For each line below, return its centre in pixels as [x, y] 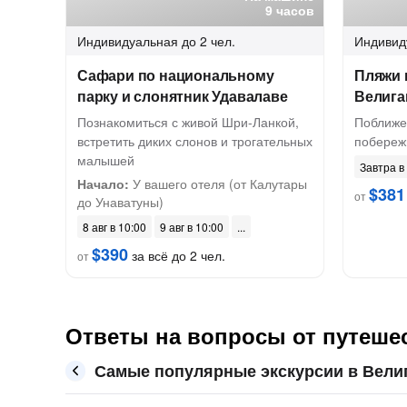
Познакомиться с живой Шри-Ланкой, [188, 122]
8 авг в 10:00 [114, 227]
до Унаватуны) [120, 202]
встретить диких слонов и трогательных [195, 141]
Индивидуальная [128, 41]
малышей [106, 160]
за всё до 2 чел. [177, 255]
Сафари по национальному [176, 75]
